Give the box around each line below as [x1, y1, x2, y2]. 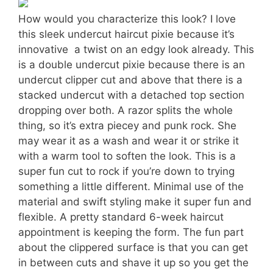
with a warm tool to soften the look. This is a [18, 149, 236, 162]
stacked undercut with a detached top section [18, 88, 244, 101]
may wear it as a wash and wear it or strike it [18, 134, 239, 147]
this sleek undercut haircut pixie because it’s [18, 27, 235, 40]
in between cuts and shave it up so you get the [18, 256, 249, 269]
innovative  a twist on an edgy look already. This [18, 43, 254, 55]
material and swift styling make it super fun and [18, 195, 252, 208]
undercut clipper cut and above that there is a [18, 73, 243, 86]
